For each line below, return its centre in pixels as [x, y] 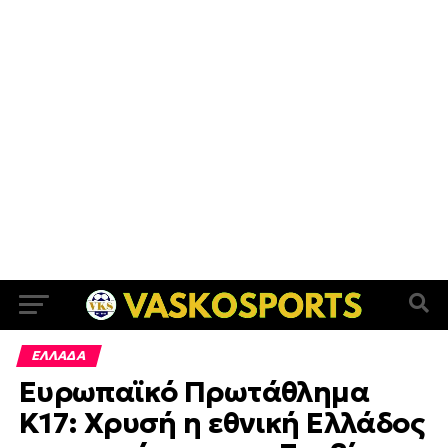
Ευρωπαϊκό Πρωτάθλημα [194, 392]
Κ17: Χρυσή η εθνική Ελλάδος [221, 423]
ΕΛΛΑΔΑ [58, 356]
